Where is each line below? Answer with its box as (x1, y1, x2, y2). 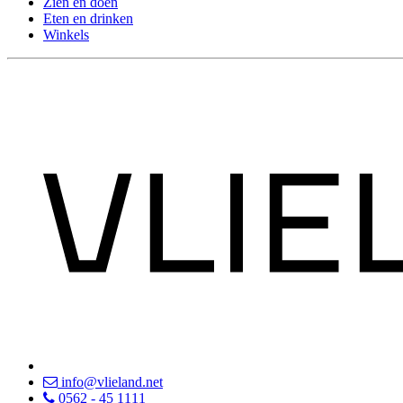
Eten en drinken (43, 11, 133, 27)
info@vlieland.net (58, 374, 163, 390)
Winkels (43, 27, 89, 43)
